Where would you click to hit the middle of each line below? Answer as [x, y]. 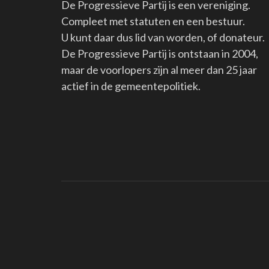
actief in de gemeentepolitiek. [131, 86]
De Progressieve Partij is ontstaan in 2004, [160, 53]
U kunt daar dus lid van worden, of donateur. [163, 37]
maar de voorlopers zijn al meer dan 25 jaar [159, 69]
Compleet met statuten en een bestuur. [153, 21]
